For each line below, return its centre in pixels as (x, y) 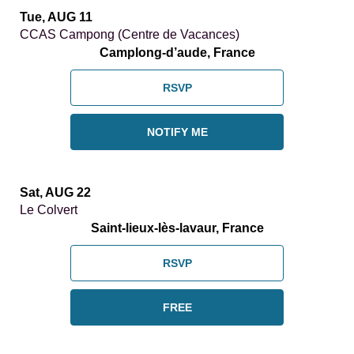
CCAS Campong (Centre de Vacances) (130, 35)
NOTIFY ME (177, 132)
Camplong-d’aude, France (177, 53)
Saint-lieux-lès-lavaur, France (177, 228)
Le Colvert (49, 210)
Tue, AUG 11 (56, 17)
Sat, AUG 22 (55, 193)
